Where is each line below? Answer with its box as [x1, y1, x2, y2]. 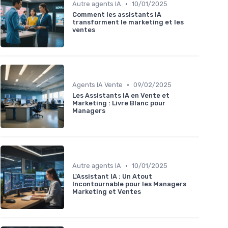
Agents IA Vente [72, 81, 123, 89]
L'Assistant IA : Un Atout [72, 173, 152, 181]
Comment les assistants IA [72, 11, 161, 19]
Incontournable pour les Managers [72, 180, 186, 188]
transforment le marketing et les [72, 18, 184, 26]
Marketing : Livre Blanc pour [72, 99, 165, 107]
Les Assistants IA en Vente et [72, 92, 169, 100]
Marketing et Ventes [72, 188, 141, 196]
